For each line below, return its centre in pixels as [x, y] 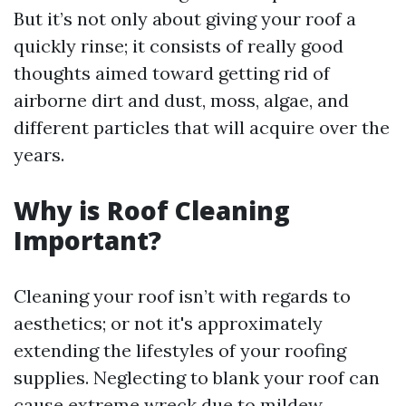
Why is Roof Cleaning [152, 210]
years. [39, 155]
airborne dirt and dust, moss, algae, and [181, 100]
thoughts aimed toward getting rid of [172, 73]
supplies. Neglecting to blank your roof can [197, 377]
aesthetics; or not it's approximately [168, 323]
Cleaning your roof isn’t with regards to [182, 296]
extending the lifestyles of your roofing [180, 350]
